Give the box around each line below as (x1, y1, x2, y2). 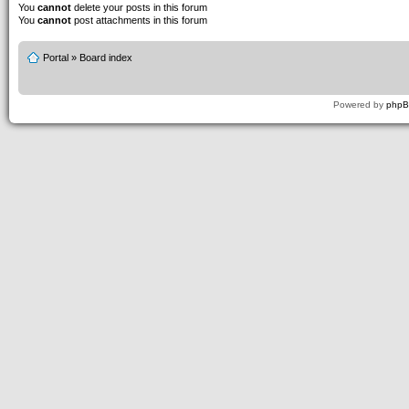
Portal (43, 52, 68, 63)
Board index (79, 52, 132, 63)
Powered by (333, 100, 386, 110)
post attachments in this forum (71, 14, 207, 26)
